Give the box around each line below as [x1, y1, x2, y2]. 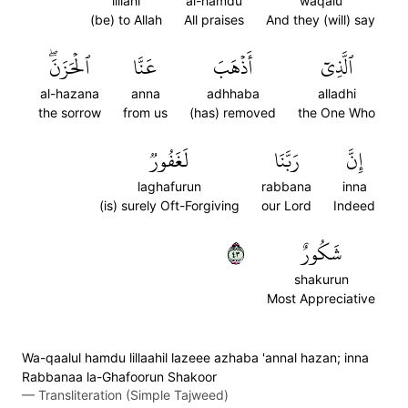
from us [123, 105, 168, 120]
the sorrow [38, 105, 101, 120]
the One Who [298, 105, 375, 120]
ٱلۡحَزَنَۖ [49, 48, 90, 87]
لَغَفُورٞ [150, 141, 189, 179]
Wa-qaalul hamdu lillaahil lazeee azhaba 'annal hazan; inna [22, 350, 369, 365]
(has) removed [189, 105, 276, 120]
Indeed [333, 198, 375, 213]
